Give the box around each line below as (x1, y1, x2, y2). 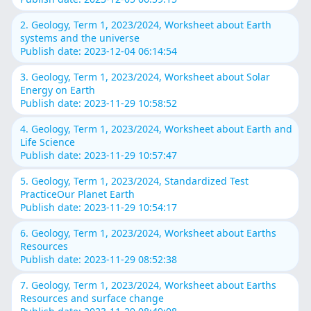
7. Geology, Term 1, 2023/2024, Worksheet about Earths (20, 278, 277, 292)
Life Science (20, 135, 76, 149)
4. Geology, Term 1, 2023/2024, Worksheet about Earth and (20, 121, 293, 135)
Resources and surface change (20, 291, 165, 305)
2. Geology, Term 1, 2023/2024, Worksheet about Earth (20, 17, 272, 31)
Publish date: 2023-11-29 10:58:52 (20, 96, 178, 110)
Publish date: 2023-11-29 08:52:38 (20, 252, 178, 266)
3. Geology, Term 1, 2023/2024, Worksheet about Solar (20, 69, 271, 83)
